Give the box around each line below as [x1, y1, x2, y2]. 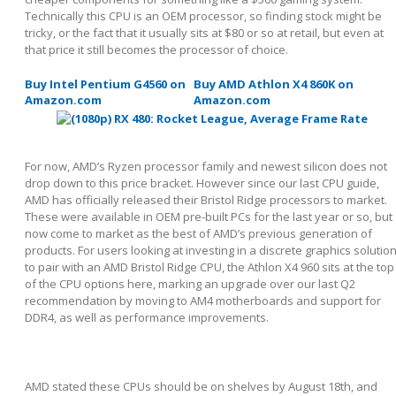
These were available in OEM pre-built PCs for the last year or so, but [25, 208, 392, 225]
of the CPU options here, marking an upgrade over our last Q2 [25, 275, 355, 292]
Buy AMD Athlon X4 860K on [194, 75, 354, 92]
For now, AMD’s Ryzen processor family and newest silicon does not [25, 157, 387, 174]
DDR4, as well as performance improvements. [25, 308, 271, 325]
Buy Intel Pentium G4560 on [25, 75, 186, 92]
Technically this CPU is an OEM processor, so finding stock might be [25, 7, 382, 24]
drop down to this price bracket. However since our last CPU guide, [25, 174, 379, 191]
